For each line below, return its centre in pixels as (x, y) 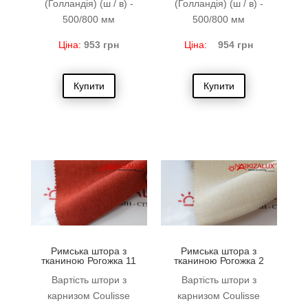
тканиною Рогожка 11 (89, 261)
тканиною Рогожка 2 (219, 261)
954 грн (236, 45)
